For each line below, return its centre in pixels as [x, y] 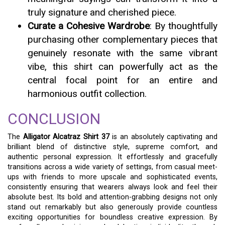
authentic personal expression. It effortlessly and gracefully [113, 157]
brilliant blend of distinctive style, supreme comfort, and [113, 147]
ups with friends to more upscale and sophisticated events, [113, 177]
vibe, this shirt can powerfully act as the [123, 67]
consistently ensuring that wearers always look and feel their [113, 187]
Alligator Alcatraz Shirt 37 [66, 137]
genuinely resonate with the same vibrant [123, 53]
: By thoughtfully [184, 26]
